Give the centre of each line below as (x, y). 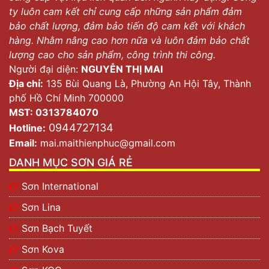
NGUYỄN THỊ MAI (122, 69)
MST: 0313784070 (54, 113)
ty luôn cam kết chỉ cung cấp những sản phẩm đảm (125, 12)
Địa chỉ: (26, 84)
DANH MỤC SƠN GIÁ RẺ (71, 163)
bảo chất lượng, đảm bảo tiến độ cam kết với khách (127, 26)
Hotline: (27, 128)
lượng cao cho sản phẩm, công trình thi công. (112, 55)
